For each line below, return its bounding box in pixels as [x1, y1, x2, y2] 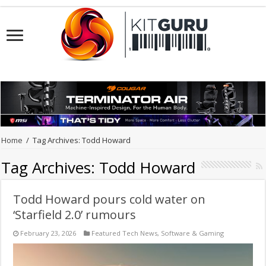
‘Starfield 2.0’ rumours [13, 207, 137, 223]
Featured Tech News [91, 229, 158, 238]
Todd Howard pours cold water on [13, 191, 206, 208]
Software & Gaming [161, 229, 224, 238]
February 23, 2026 [20, 229, 77, 238]
